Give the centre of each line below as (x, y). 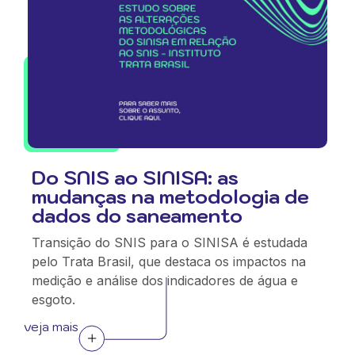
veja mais (51, 326)
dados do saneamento (137, 216)
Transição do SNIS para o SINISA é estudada (170, 242)
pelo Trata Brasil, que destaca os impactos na (169, 261)
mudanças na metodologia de (170, 197)
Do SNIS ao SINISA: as (135, 177)
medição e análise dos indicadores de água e (165, 281)
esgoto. (53, 300)
